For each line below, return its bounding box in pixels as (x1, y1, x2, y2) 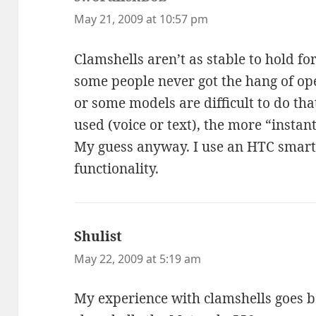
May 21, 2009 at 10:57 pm (74, 11, 209, 28)
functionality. (74, 159, 159, 178)
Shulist (74, 226, 123, 245)
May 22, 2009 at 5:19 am (74, 250, 202, 267)
